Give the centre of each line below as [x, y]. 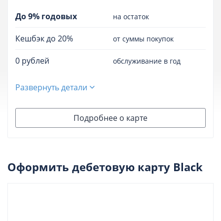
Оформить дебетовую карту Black [105, 167]
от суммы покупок [143, 38]
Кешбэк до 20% [44, 39]
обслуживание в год [147, 61]
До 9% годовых [46, 17]
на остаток [131, 16]
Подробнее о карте [110, 118]
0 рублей [32, 61]
